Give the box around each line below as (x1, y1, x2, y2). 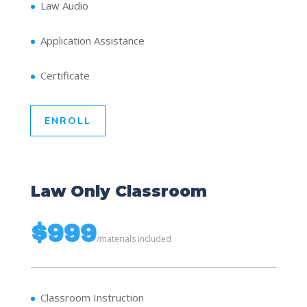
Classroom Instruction (40, 290, 144, 304)
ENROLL (44, 114, 91, 127)
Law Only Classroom (30, 181, 207, 201)
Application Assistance (40, 34, 145, 48)
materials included (99, 232, 171, 245)
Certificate (40, 69, 90, 83)
